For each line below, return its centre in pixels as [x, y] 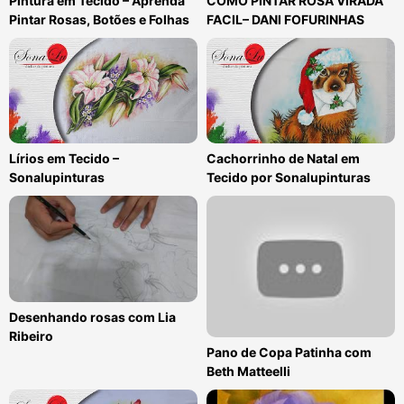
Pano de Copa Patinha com [289, 352]
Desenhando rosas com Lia [92, 317]
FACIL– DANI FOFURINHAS [285, 19]
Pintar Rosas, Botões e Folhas [99, 19]
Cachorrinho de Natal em [283, 159]
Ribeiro [31, 335]
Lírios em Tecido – [64, 159]
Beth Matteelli [248, 371]
